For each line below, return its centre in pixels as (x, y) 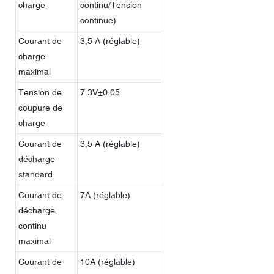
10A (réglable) (108, 261)
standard (35, 174)
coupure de (40, 107)
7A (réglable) (105, 195)
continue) (98, 20)
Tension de (40, 92)
